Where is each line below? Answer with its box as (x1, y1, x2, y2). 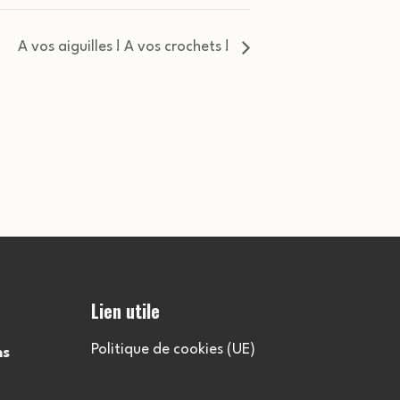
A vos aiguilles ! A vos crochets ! (18, 39, 233, 55)
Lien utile (91, 297, 160, 325)
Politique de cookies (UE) (91, 342, 255, 358)
